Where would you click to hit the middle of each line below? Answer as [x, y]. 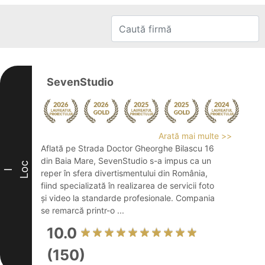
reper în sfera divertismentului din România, [124, 173]
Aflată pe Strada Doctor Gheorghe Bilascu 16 [127, 148]
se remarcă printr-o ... [83, 210]
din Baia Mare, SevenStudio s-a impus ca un [126, 161]
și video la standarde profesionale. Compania [128, 198]
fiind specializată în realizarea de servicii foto [127, 185]
